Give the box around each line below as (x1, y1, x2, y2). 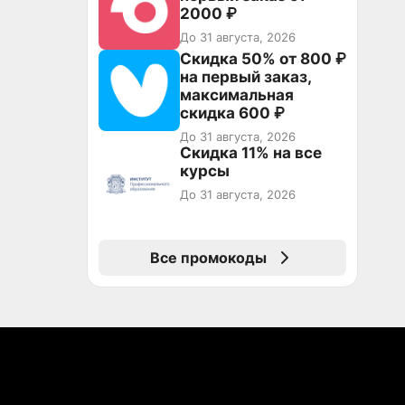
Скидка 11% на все (180, 144, 322, 162)
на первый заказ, (180, 68, 312, 86)
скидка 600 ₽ (180, 104, 285, 122)
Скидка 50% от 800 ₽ (180, 50, 346, 68)
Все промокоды (149, 249, 267, 267)
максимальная (180, 86, 294, 104)
